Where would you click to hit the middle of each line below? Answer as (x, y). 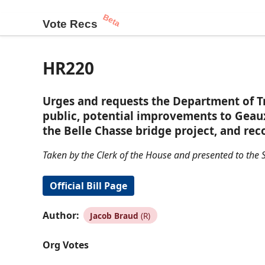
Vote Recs (70, 24)
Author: (61, 215)
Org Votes (66, 245)
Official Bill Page (88, 186)
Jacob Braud (114, 215)
